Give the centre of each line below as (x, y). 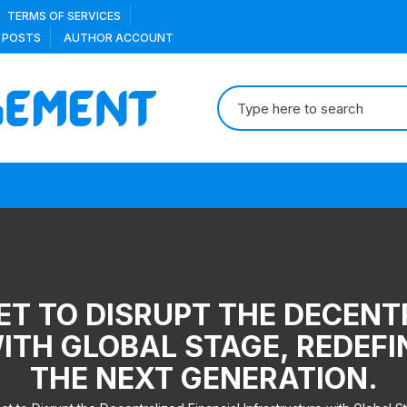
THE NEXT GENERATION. (203, 378)
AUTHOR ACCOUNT (119, 38)
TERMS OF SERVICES (64, 16)
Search (240, 97)
